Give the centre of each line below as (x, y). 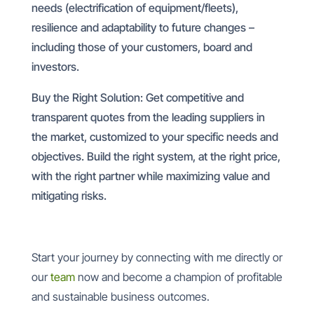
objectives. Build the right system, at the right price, (156, 156)
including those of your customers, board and (142, 47)
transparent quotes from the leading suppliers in (148, 117)
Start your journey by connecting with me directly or (157, 257)
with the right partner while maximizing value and (150, 176)
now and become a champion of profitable (178, 277)
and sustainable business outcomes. (120, 296)
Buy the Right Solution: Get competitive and (137, 97)
